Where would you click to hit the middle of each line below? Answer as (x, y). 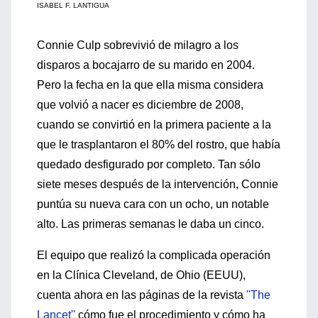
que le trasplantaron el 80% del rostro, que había (159, 144)
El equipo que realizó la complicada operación (154, 255)
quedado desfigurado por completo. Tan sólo (149, 164)
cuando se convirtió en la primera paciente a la (154, 125)
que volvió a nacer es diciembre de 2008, (140, 105)
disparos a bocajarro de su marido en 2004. (146, 65)
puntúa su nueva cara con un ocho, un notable (153, 204)
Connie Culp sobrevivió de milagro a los (138, 45)
